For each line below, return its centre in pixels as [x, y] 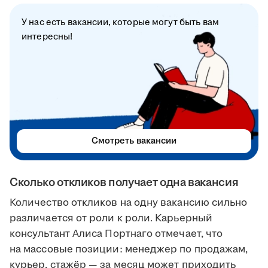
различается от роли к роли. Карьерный [111, 219]
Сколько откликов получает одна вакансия [124, 183]
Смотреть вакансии [134, 141]
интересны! [47, 37]
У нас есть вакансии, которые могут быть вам [121, 23]
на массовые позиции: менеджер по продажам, [129, 250]
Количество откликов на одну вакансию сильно [129, 203]
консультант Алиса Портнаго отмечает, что [116, 234]
